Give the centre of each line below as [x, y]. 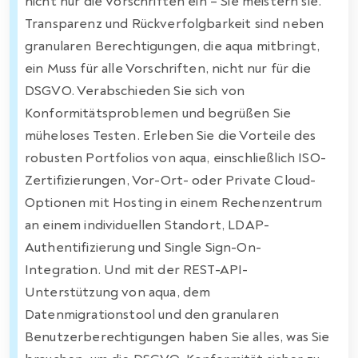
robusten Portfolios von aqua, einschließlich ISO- [175, 157]
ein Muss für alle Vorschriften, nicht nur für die [168, 68]
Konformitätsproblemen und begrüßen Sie [158, 113]
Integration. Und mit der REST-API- [137, 269]
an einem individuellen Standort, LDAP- [147, 225]
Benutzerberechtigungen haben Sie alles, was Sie [177, 336]
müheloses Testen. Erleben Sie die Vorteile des [171, 135]
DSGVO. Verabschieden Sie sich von [135, 90]
